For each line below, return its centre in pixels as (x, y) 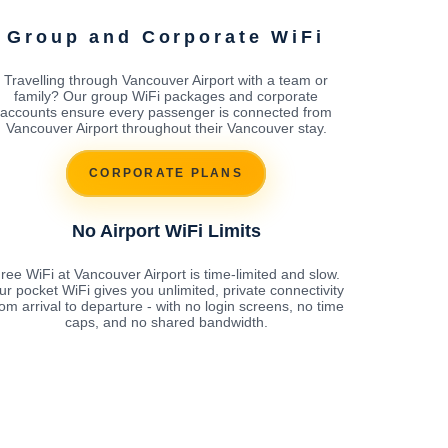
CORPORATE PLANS (166, 173)
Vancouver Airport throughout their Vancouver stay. (166, 127)
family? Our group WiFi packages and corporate (166, 95)
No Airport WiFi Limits (166, 230)
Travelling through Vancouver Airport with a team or (166, 79)
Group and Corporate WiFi (166, 36)
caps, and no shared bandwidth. (166, 321)
